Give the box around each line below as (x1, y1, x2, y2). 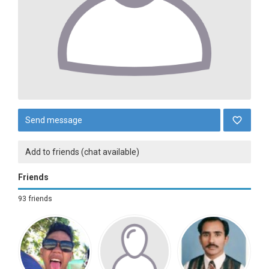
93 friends (18, 195, 52, 203)
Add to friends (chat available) (25, 147, 139, 157)
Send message (25, 115, 82, 125)
